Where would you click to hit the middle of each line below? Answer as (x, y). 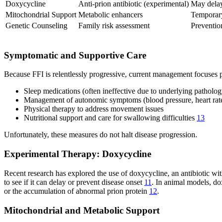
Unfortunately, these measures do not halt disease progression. (101, 135)
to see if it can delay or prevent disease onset (74, 182)
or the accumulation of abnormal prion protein (77, 191)
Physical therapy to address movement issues (94, 109)
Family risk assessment (114, 25)
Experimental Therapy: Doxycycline (78, 154)
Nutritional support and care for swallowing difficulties (110, 118)
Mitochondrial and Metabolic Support (82, 210)
